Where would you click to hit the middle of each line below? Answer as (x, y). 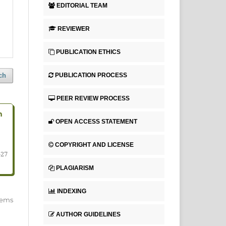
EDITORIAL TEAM (82, 6)
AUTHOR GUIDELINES (88, 214)
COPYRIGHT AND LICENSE (94, 145)
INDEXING (72, 191)
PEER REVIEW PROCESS (93, 98)
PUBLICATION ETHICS (88, 52)
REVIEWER (74, 29)
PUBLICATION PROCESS (91, 75)
